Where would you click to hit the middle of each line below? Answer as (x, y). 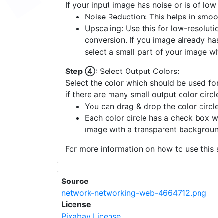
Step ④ (80, 71)
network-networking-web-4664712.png (134, 192)
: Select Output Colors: (137, 71)
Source (75, 181)
